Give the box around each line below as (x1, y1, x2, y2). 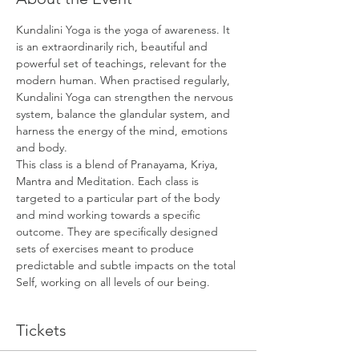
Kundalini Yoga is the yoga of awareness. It (16, 22, 233, 37)
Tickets (16, 321, 67, 340)
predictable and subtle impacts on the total (16, 258, 239, 272)
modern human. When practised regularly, (16, 73, 233, 87)
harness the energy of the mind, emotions (16, 123, 231, 138)
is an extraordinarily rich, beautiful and (16, 39, 211, 54)
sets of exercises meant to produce (16, 241, 197, 256)
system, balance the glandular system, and (16, 107, 233, 121)
